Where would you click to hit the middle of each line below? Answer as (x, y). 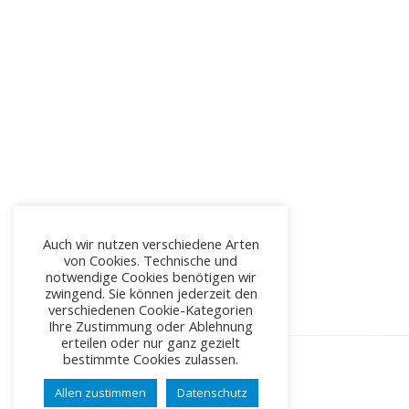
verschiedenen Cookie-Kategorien (151, 309)
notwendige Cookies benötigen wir (151, 277)
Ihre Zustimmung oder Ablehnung (151, 326)
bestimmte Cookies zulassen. (151, 359)
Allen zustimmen (100, 393)
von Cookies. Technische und (151, 260)
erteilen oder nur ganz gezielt (151, 342)
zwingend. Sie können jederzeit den (151, 293)
